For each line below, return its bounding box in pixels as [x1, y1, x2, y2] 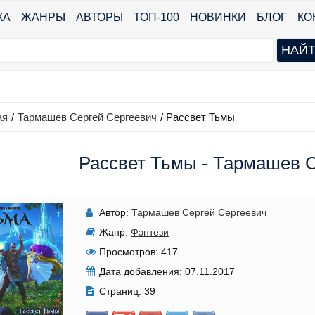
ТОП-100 [134, 11, 179, 23]
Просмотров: [99, 246, 159, 257]
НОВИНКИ [190, 11, 246, 23]
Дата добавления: [99, 266, 183, 277]
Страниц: [99, 285, 142, 297]
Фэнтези [131, 226, 169, 238]
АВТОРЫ [76, 11, 123, 23]
